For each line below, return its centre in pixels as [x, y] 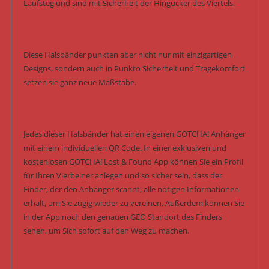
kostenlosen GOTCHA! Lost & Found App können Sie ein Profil [133, 162]
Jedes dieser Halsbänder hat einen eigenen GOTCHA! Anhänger [134, 134]
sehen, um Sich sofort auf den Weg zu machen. [106, 231]
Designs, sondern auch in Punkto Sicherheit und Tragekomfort [134, 69]
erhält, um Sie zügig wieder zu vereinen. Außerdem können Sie [134, 203]
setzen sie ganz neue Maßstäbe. [80, 83]
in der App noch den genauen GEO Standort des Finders [122, 217]
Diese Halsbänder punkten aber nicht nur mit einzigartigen [127, 55]
